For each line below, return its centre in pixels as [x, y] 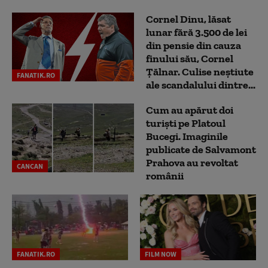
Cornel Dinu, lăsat [188, 19]
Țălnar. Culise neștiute [200, 72]
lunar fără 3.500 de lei [197, 33]
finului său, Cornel [190, 59]
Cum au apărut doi [190, 110]
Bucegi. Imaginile [187, 137]
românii [165, 176]
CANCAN [30, 166]
